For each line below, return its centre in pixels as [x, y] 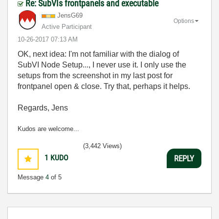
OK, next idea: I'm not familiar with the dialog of [98, 54]
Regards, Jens [43, 108]
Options [184, 21]
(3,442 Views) [102, 146]
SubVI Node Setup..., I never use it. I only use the [102, 65]
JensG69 [70, 15]
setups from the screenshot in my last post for [95, 76]
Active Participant [67, 27]
